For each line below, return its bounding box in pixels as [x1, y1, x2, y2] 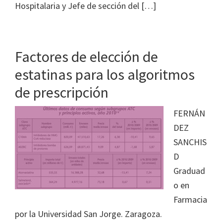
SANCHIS [173, 136, 207, 148]
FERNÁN [173, 108, 205, 119]
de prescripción [15, 83, 109, 102]
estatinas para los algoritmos [15, 65, 195, 84]
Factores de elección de [15, 47, 158, 66]
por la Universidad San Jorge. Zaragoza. [15, 208, 162, 220]
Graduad [173, 165, 205, 176]
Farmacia [173, 194, 207, 205]
